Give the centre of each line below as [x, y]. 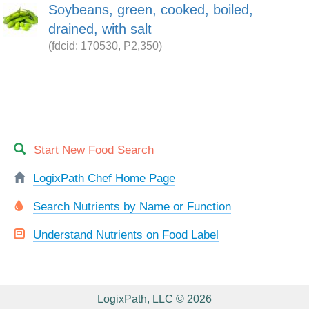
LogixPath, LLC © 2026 [154, 299]
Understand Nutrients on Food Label [126, 235]
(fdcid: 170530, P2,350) [105, 46]
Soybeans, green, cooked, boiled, [151, 10]
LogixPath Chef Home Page [104, 178]
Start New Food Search [94, 150]
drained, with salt [100, 29]
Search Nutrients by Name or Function [132, 206]
